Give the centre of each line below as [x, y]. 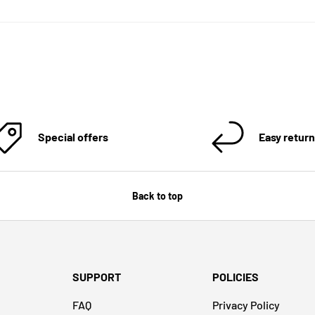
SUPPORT [97, 277]
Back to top [157, 195]
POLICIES [236, 277]
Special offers [73, 136]
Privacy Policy [246, 305]
